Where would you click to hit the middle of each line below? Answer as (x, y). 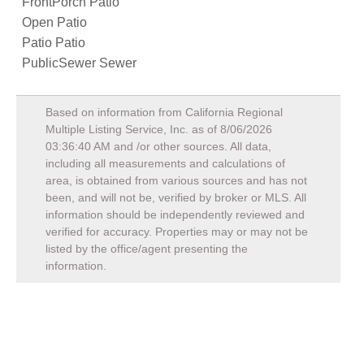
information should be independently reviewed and (175, 214)
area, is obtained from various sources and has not (176, 180)
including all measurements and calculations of (165, 163)
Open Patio (54, 22)
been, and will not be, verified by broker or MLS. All (176, 197)
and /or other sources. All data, (191, 146)
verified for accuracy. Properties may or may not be (177, 232)
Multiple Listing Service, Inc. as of (133, 129)
